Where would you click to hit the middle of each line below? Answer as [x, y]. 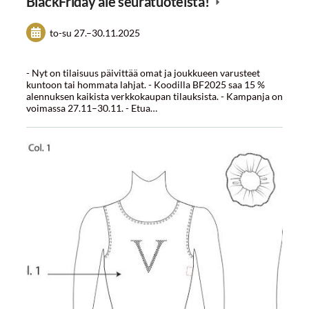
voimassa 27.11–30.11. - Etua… [91, 108]
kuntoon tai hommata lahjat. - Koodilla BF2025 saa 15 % [145, 84]
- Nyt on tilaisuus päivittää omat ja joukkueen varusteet [143, 72]
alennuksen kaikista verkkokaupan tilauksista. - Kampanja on [154, 96]
